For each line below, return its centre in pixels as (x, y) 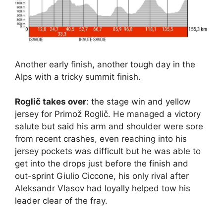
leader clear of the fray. (61, 201)
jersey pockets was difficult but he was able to (108, 151)
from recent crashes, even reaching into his (101, 139)
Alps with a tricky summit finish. (78, 77)
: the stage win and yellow (139, 102)
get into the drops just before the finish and (102, 164)
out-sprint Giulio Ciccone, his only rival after (102, 176)
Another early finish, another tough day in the (105, 64)
